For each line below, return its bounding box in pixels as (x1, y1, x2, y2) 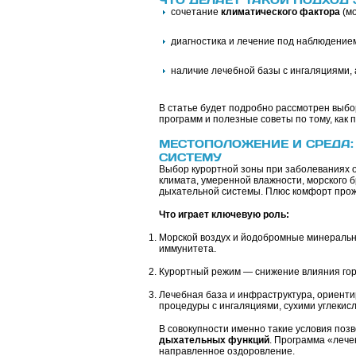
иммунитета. (158, 243, 216, 254)
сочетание (170, 6, 221, 17)
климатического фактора (220, 6, 340, 17)
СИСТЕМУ (158, 150, 222, 164)
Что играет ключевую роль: (158, 209, 289, 220)
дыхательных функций (158, 335, 269, 346)
